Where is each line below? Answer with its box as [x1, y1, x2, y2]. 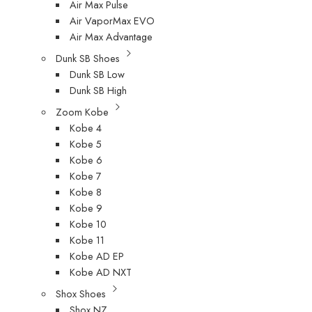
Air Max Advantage [70, 29, 153, 44]
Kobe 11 [70, 232, 105, 247]
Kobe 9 [70, 200, 103, 215]
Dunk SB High [70, 82, 127, 97]
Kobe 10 [70, 216, 107, 231]
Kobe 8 [70, 184, 102, 199]
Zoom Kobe [56, 104, 109, 119]
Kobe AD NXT [70, 264, 132, 279]
